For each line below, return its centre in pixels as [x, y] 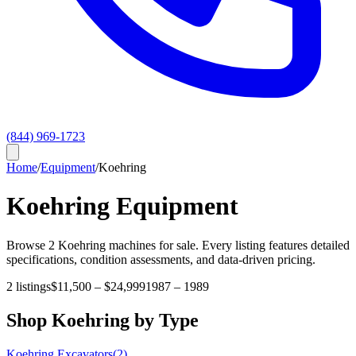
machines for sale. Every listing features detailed [228, 245]
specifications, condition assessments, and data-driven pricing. [161, 259]
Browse [27, 245]
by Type [164, 320]
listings [32, 286]
